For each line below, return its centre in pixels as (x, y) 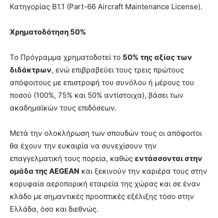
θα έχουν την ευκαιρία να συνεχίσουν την (83, 145)
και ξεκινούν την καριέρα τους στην (143, 171)
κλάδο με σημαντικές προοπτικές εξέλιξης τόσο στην (102, 196)
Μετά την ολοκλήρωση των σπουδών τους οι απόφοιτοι (106, 133)
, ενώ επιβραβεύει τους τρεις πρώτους (118, 70)
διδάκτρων (31, 70)
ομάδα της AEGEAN (45, 171)
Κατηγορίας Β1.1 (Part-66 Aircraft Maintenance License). (107, 6)
